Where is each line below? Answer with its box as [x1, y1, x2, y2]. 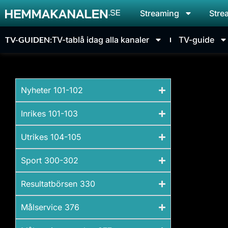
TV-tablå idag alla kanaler [52, 35, 149, 45]
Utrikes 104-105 [21, 132, 81, 142]
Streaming [139, 8, 179, 18]
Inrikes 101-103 [21, 108, 78, 119]
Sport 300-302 [21, 155, 78, 165]
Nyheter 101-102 [21, 85, 83, 95]
